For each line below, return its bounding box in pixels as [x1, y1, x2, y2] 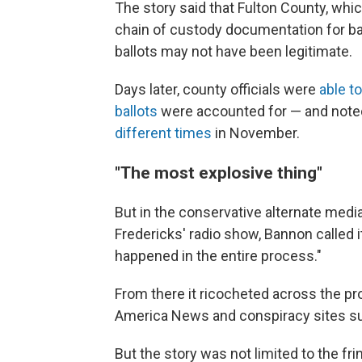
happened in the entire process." [115, 247, 322, 264]
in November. [212, 124, 300, 141]
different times [115, 124, 212, 141]
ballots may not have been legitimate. [115, 43, 352, 60]
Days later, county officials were [115, 81, 319, 98]
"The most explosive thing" [115, 162, 322, 183]
